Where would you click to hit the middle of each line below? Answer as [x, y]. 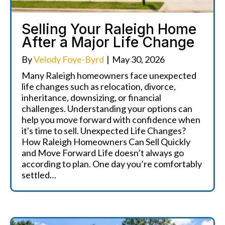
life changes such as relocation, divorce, [99, 86]
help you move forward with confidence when [111, 120]
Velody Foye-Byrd [69, 59]
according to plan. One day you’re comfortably [112, 164]
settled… [39, 175]
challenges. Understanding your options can [107, 108]
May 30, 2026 [138, 59]
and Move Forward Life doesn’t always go [103, 153]
